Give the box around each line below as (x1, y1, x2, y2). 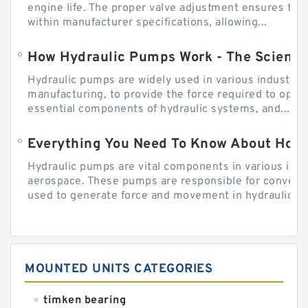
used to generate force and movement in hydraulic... (27, 189, 302, 203)
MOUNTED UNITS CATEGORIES (25, 261, 212, 278)
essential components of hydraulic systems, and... (27, 102, 290, 117)
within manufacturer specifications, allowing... (27, 16, 267, 30)
